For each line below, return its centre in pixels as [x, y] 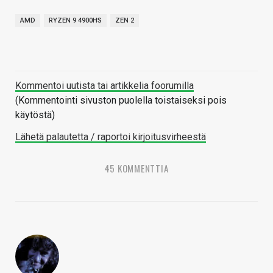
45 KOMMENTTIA [136, 168]
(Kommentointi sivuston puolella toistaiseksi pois [121, 100]
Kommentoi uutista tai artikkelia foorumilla [105, 85]
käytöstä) [35, 115]
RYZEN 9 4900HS [75, 20]
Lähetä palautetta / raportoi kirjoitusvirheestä [111, 136]
